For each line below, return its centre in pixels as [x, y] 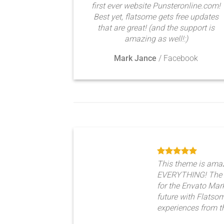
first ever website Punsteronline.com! [156, 6]
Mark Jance [135, 58]
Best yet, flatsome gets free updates [156, 17]
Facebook [181, 58]
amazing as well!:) [156, 39]
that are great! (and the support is [156, 28]
